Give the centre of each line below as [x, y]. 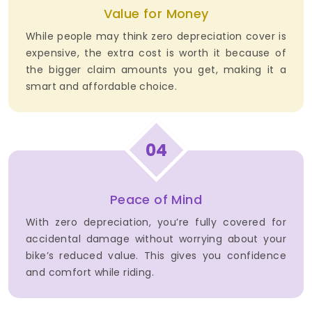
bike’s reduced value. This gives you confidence [156, 256]
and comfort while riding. [90, 273]
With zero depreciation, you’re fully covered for [156, 223]
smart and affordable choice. [102, 87]
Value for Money [156, 14]
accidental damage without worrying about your [156, 239]
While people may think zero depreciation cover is [156, 37]
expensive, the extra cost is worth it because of [156, 53]
